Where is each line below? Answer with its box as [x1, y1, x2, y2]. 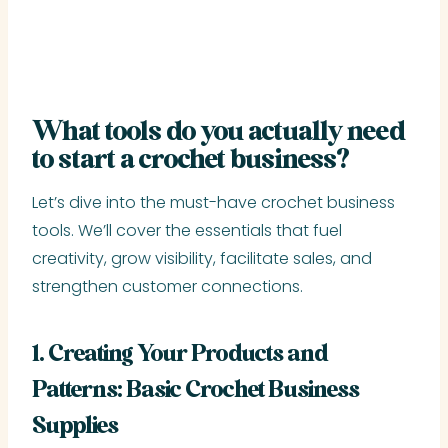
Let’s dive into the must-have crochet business [32, 190, 395, 214]
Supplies [32, 414, 118, 438]
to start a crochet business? [32, 147, 349, 174]
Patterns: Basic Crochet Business [32, 378, 359, 402]
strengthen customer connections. [32, 274, 303, 298]
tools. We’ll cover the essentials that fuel [32, 218, 342, 242]
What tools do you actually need [32, 119, 405, 146]
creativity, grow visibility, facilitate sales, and [32, 246, 372, 270]
